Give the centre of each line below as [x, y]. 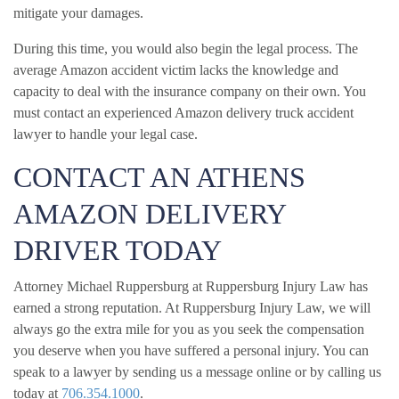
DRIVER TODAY [118, 250]
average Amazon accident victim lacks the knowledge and [176, 69]
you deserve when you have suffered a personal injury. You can [191, 350]
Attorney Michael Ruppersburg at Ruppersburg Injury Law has [191, 286]
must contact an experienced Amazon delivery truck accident [183, 112]
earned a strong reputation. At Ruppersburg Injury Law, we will [192, 307]
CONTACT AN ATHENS [159, 177]
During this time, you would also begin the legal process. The [186, 48]
